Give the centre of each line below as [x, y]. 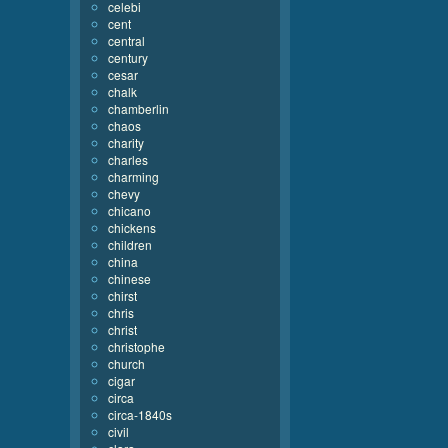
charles [128, 159]
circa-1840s [140, 414]
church [126, 363]
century [128, 57]
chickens [132, 227]
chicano [129, 210]
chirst [122, 295]
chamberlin [138, 108]
